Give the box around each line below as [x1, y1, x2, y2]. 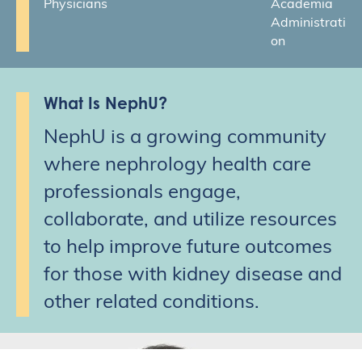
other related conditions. [44, 293, 259, 314]
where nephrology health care [44, 156, 311, 176]
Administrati [270, 17, 346, 31]
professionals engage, [44, 183, 241, 204]
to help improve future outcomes [44, 238, 332, 259]
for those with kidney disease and [44, 266, 342, 286]
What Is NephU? [44, 93, 167, 114]
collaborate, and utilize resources [44, 211, 337, 231]
